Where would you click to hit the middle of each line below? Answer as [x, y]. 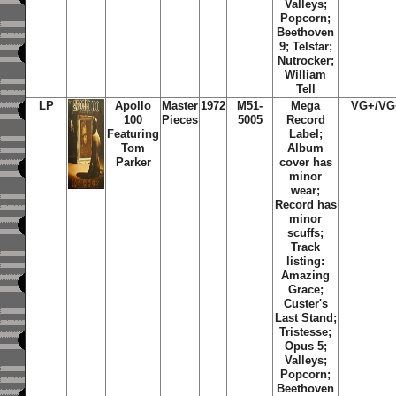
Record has [305, 205]
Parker [133, 162]
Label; [305, 134]
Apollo [133, 106]
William [306, 75]
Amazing [306, 275]
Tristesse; [306, 332]
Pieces [180, 120]
